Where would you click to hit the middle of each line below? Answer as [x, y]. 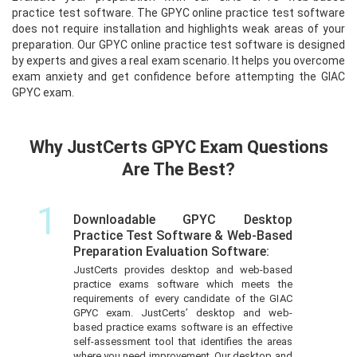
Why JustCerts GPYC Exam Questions [178, 147]
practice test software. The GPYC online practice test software [178, 12]
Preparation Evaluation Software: [171, 251]
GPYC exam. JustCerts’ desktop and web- [182, 312]
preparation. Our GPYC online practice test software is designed [178, 44]
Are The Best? [178, 169]
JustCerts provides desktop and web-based [182, 269]
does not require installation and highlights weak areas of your [178, 28]
